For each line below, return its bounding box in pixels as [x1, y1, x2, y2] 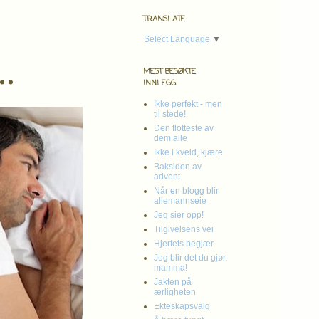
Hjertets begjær [154, 238, 214, 249]
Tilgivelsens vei [154, 224, 214, 234]
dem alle [154, 132, 187, 143]
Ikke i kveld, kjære [154, 147, 223, 157]
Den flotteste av [154, 122, 214, 133]
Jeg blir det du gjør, [154, 252, 227, 263]
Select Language [144, 33, 210, 44]
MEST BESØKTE [143, 66, 196, 78]
